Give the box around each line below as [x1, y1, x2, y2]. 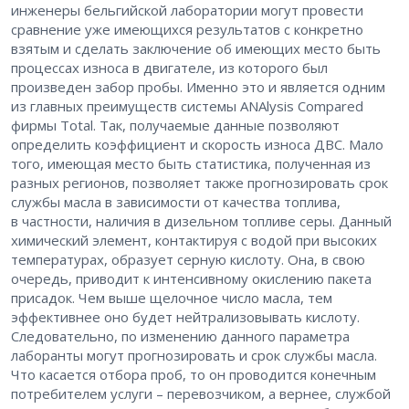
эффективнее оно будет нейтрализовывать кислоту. [11, 308, 360, 327]
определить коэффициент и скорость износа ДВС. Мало [11, 135, 383, 154]
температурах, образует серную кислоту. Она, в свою [11, 250, 365, 269]
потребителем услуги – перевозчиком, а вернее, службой [11, 384, 391, 404]
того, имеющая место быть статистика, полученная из [11, 154, 371, 173]
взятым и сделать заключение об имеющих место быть [11, 39, 381, 58]
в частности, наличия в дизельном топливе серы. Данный [11, 212, 392, 231]
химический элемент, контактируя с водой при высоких [11, 231, 377, 250]
